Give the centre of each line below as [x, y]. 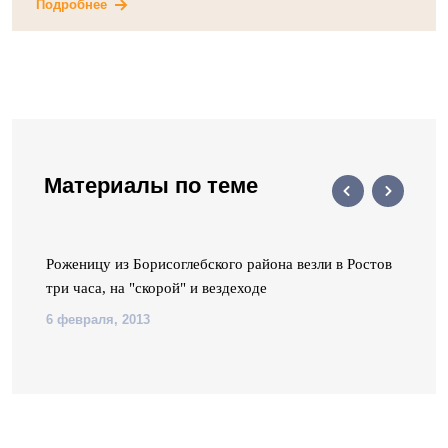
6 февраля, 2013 [98, 319]
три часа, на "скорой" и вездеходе [156, 288]
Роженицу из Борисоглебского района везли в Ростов [219, 264]
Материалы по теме [151, 185]
